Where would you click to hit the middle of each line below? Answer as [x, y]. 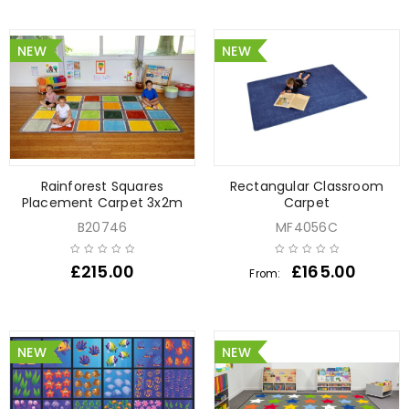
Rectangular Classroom [307, 186]
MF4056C [307, 227]
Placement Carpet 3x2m [102, 202]
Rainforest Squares [102, 186]
